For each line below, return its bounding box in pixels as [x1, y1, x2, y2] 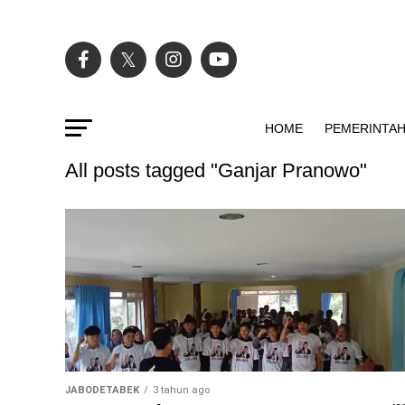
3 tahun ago [153, 384, 210, 396]
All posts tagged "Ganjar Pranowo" [65, 159, 367, 182]
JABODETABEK [65, 384, 139, 396]
